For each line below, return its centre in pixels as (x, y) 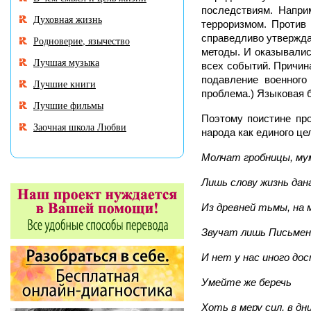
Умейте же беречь (246, 282)
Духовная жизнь (68, 19)
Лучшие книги (65, 84)
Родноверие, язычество (82, 41)
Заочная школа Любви (80, 127)
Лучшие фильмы (68, 105)
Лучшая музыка (66, 62)
